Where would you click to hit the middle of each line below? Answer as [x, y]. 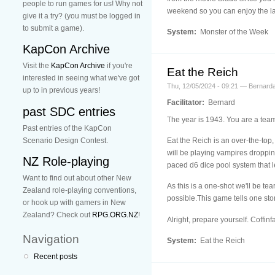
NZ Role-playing [66, 162]
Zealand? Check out [57, 215]
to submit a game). [53, 28]
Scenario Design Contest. [65, 140]
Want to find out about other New [77, 178]
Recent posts [56, 257]
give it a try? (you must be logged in [82, 16]
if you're [119, 66]
